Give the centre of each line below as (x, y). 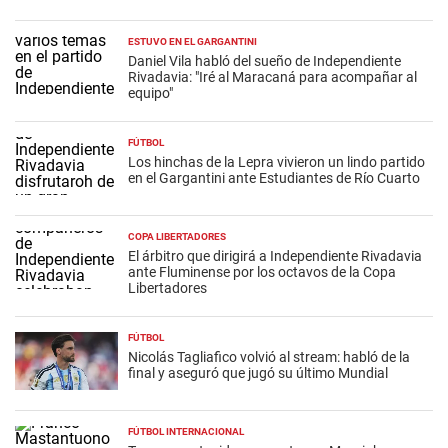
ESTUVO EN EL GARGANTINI (192, 41)
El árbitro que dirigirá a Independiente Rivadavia (274, 255)
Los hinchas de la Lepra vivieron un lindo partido (276, 161)
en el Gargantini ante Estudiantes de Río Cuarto (273, 177)
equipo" (150, 92)
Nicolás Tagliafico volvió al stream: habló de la (268, 356)
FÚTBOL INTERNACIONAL (185, 431)
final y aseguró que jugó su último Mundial (257, 372)
